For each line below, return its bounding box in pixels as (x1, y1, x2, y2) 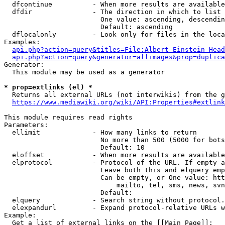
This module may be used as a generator (4, 68, 165, 76)
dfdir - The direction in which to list (4, 8, 221, 16)
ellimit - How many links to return (4, 129, 197, 136)
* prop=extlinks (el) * (4, 83, 92, 91)
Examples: (4, 38, 40, 46)
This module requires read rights (4, 114, 133, 121)
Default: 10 (4, 144, 145, 151)
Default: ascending (4, 23, 173, 31)
